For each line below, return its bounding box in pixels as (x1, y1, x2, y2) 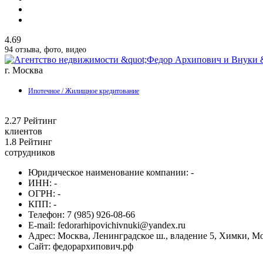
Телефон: (28, 210, 65, 220)
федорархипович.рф (50, 241, 133, 252)
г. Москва (5, 65, 43, 76)
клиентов (5, 126, 42, 137)
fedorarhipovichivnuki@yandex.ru (55, 220, 186, 231)
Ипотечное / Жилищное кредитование (28, 87, 139, 96)
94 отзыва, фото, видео (5, 45, 86, 55)
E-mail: (28, 220, 55, 231)
